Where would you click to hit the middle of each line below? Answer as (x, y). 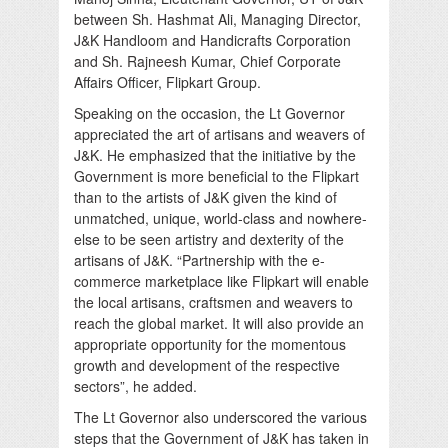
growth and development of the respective (207, 364)
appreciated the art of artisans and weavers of (219, 133)
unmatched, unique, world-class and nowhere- (220, 217)
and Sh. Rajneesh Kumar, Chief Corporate (207, 60)
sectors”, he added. (135, 385)
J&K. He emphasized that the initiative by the (215, 154)
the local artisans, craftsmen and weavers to (213, 301)
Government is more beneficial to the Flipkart (216, 175)
